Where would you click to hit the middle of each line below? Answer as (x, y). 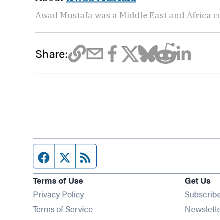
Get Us (197, 180)
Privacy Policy (59, 194)
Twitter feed (96, 156)
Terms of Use (58, 180)
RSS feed (111, 156)
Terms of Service (63, 208)
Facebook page (82, 156)
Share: (52, 53)
